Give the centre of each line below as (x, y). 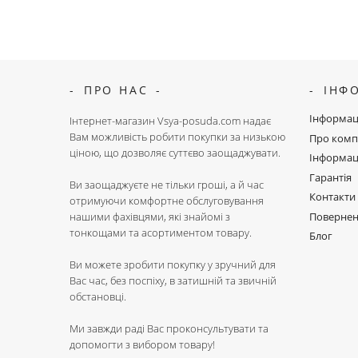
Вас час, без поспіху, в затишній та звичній (173, 281)
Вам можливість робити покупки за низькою (177, 137)
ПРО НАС (116, 90)
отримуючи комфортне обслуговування (167, 201)
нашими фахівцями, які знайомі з (150, 217)
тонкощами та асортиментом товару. (161, 233)
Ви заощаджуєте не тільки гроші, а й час (167, 185)
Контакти (332, 197)
